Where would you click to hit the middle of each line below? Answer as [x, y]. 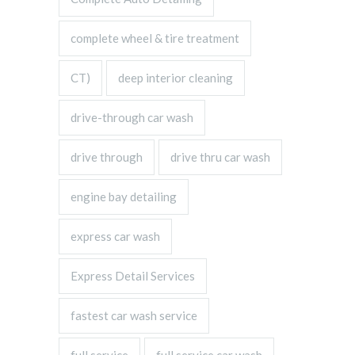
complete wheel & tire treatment [155, 38]
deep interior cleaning [176, 78]
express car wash [115, 236]
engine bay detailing [124, 197]
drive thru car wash [220, 157]
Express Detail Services [133, 276]
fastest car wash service [134, 315]
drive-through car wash [132, 117]
